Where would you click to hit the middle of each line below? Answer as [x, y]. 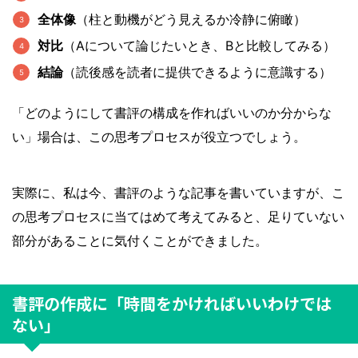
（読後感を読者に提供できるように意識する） [198, 72]
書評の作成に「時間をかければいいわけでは [172, 303]
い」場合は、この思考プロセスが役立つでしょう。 [159, 137]
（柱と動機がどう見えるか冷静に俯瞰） [191, 19]
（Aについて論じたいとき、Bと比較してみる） [200, 46]
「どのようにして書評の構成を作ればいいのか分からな [172, 113]
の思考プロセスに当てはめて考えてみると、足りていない [178, 217]
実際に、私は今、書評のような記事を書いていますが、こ [178, 193]
